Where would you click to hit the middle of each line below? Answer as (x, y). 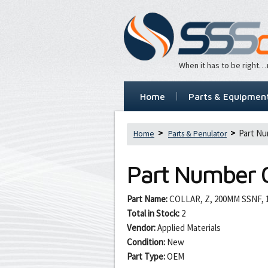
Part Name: (147, 199)
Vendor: (141, 227)
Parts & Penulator (197, 133)
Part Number (194, 174)
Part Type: (146, 256)
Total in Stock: (153, 213)
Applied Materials (189, 227)
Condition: (146, 242)
